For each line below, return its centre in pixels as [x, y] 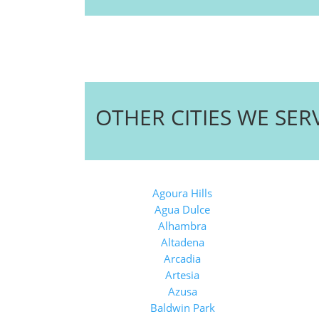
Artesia [183, 275]
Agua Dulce [183, 209]
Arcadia [183, 258]
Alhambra [183, 226]
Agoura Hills [183, 193]
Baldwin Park [182, 308]
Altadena [182, 242]
